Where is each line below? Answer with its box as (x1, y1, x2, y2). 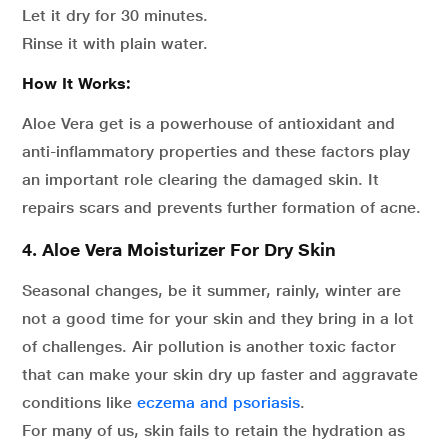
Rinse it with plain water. (22, 34, 208, 53)
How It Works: (22, 74, 131, 93)
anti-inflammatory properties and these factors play (22, 142, 410, 161)
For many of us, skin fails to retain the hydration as (22, 421, 405, 440)
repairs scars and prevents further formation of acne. (22, 198, 421, 217)
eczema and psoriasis (137, 393, 300, 412)
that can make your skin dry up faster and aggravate (22, 365, 418, 384)
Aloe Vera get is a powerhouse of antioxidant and (22, 114, 395, 133)
